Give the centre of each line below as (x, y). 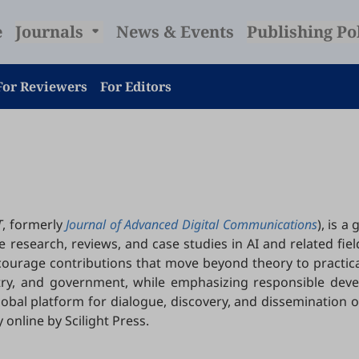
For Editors (136, 87)
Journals (51, 32)
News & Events (175, 32)
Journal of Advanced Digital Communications (192, 224)
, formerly (34, 224)
